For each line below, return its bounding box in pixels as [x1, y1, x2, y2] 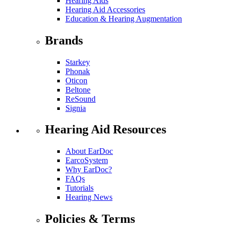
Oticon [65, 76, 87, 85]
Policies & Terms [45, 212, 135, 226]
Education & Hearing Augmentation [65, 14, 182, 23]
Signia [65, 103, 86, 112]
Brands [45, 33, 83, 47]
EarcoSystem [65, 156, 108, 165]
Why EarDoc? [65, 165, 112, 174]
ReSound [65, 94, 96, 103]
